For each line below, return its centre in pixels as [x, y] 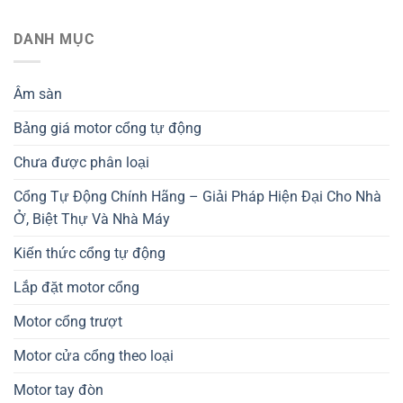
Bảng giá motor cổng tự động [107, 128]
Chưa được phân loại [81, 162]
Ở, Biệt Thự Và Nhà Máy [92, 219]
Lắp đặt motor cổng [76, 287]
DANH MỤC [54, 40]
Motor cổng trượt [68, 321]
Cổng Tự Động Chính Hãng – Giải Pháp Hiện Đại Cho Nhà [197, 196]
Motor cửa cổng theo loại [94, 355]
